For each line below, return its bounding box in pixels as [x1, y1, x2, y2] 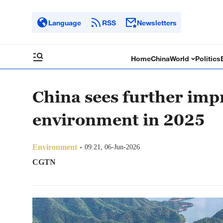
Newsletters [137, 18, 177, 27]
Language [48, 18, 81, 27]
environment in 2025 [32, 110, 205, 129]
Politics [195, 54, 221, 63]
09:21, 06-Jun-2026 [85, 143, 140, 151]
